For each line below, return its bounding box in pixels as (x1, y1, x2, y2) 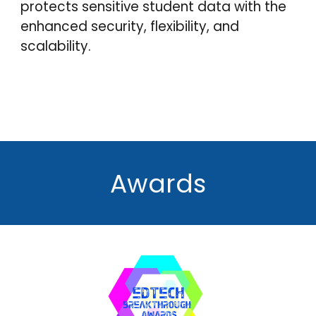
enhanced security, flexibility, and (20, 17, 240, 36)
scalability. (20, 37, 95, 56)
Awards (110, 166, 206, 202)
